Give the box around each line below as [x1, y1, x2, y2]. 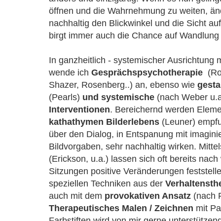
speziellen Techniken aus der [49, 179, 165, 188]
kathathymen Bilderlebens [49, 117, 159, 127]
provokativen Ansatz [105, 191, 191, 201]
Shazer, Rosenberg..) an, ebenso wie [49, 80, 197, 90]
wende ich [49, 68, 91, 77]
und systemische [82, 92, 154, 102]
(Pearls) [49, 92, 82, 102]
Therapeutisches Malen [49, 203, 147, 213]
